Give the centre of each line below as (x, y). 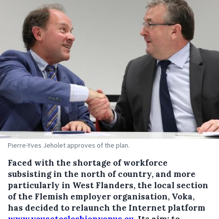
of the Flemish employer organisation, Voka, (101, 197)
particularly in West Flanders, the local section (108, 186)
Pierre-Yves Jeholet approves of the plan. (69, 145)
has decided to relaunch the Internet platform (107, 208)
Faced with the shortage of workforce (88, 163)
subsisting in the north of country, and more (102, 174)
